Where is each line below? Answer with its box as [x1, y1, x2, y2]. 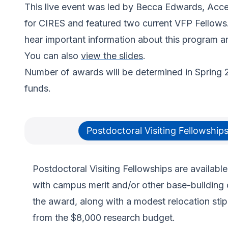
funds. [24, 83, 51, 94]
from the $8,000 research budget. [33, 212, 175, 223]
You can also [24, 50, 81, 62]
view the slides [81, 50, 143, 62]
